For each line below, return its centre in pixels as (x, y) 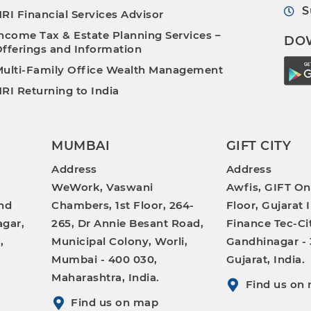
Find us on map (115, 302)
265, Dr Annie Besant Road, (128, 223)
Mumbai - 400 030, (104, 259)
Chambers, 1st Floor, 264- (123, 205)
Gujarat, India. (266, 259)
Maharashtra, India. (106, 277)
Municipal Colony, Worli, (120, 241)
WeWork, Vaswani (102, 187)
